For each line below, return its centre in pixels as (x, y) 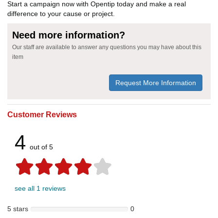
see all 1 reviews (40, 189)
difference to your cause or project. (61, 14)
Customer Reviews (42, 115)
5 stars (18, 209)
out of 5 (41, 147)
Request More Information (156, 83)
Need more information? (69, 35)
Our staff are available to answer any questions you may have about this (107, 47)
